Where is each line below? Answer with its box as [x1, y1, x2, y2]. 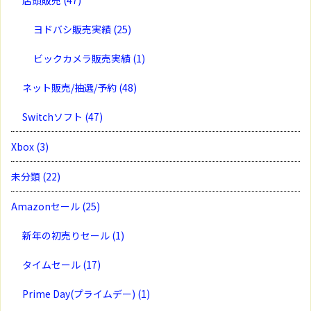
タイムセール [22, 257, 83, 271]
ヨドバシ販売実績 [33, 22, 113, 36]
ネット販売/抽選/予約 [22, 80, 119, 94]
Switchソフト [22, 109, 85, 124]
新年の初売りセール [22, 228, 112, 242]
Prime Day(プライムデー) [22, 286, 137, 301]
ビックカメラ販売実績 [33, 51, 133, 65]
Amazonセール [11, 199, 82, 213]
